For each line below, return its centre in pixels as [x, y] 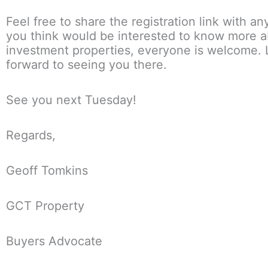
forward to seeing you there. [86, 64]
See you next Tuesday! [71, 100]
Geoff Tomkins [47, 170]
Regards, [31, 135]
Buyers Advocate [54, 241]
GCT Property [45, 205]
